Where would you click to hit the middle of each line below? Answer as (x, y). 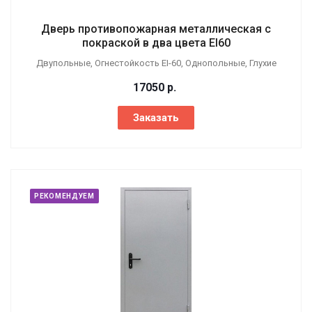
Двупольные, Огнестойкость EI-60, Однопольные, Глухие (156, 63)
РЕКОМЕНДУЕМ (64, 196)
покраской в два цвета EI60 (156, 43)
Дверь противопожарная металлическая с (156, 29)
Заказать (156, 118)
